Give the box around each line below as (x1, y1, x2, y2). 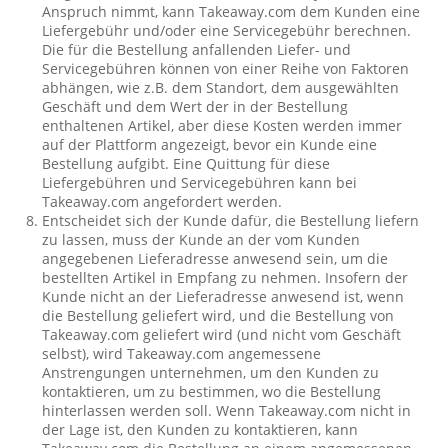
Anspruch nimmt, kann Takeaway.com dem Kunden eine (42, 2, 421, 21)
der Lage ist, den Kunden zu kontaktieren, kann (42, 420, 359, 439)
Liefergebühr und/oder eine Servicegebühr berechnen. (42, 21, 412, 40)
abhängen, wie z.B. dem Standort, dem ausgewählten (42, 78, 400, 97)
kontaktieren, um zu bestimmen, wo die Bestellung (42, 382, 382, 401)
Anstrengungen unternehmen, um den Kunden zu (42, 363, 380, 382)
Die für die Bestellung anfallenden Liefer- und (42, 40, 352, 59)
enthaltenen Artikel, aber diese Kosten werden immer (42, 116, 403, 135)
